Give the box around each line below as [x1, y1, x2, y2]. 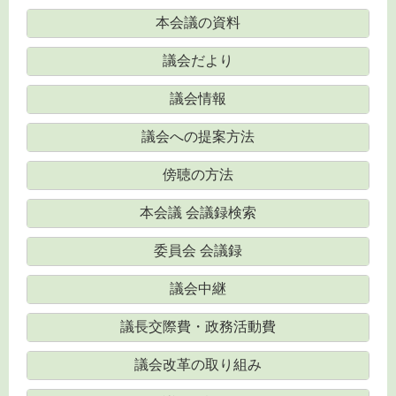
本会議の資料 [156, 15, 240, 31]
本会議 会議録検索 [140, 205, 256, 221]
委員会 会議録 [154, 243, 242, 259]
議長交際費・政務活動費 [120, 319, 276, 335]
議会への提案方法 [141, 129, 255, 145]
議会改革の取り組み [134, 357, 262, 373]
